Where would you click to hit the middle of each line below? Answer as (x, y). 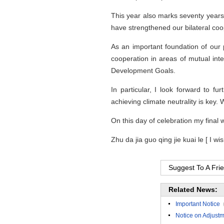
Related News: (193, 189)
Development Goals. (143, 70)
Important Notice (198, 204)
